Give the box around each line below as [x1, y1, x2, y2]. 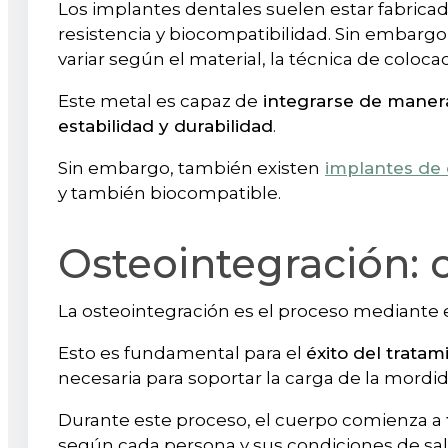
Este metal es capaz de [58, 90, 258, 111]
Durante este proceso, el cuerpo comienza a [58, 409, 446, 430]
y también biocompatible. [58, 182, 281, 203]
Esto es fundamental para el [58, 342, 306, 363]
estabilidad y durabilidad [58, 115, 273, 136]
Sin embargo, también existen [58, 157, 320, 178]
